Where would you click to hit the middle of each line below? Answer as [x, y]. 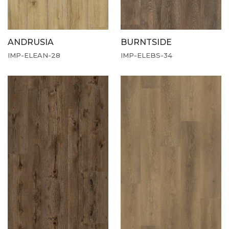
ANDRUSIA [31, 42]
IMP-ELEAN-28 [34, 55]
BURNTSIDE [146, 42]
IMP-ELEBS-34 [146, 55]
